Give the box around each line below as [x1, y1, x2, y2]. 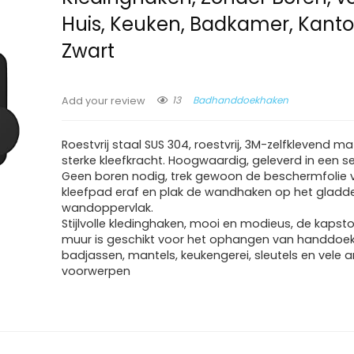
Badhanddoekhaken [193, 92, 289, 107]
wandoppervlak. [62, 199, 154, 216]
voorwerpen [62, 262, 131, 279]
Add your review [62, 93, 146, 107]
